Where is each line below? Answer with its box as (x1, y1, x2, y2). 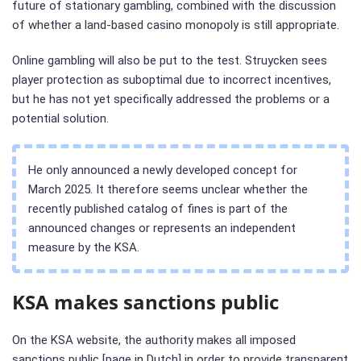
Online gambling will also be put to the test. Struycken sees (12, 52, 327, 68)
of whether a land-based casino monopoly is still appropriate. (12, 17, 339, 32)
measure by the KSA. (28, 239, 139, 255)
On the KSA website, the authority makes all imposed (12, 332, 296, 347)
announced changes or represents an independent (28, 220, 296, 235)
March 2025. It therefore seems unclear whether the (28, 181, 308, 197)
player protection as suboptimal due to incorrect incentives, (12, 72, 331, 87)
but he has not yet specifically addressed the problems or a (12, 91, 330, 106)
